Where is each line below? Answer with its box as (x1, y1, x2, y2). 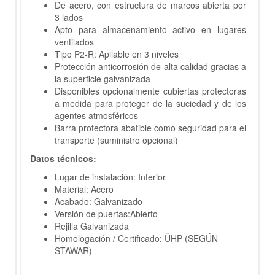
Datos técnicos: (30, 152, 96, 165)
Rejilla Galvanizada (55, 220, 129, 233)
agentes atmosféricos (55, 109, 138, 122)
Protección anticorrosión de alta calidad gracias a (55, 60, 246, 73)
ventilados (55, 36, 94, 48)
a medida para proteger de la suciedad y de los (55, 97, 246, 110)
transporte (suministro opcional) (55, 134, 178, 147)
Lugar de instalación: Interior (55, 171, 166, 184)
